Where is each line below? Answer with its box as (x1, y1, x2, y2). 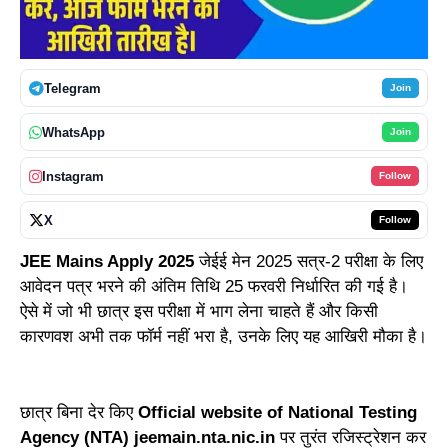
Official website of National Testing (133, 402, 417, 422)
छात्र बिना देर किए (20, 402, 133, 422)
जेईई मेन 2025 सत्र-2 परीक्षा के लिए (194, 252, 423, 272)
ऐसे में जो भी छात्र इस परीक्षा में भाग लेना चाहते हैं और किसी (20, 302, 378, 322)
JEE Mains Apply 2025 (20, 252, 194, 272)
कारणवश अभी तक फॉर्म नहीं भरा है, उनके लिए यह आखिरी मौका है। (20, 327, 427, 347)
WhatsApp (42, 124, 105, 140)
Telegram (44, 80, 101, 96)
